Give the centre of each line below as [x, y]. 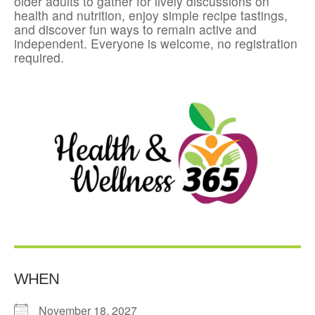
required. [39, 58]
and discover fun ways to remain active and [135, 30]
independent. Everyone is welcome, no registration [156, 44]
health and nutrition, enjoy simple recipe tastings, [151, 15]
